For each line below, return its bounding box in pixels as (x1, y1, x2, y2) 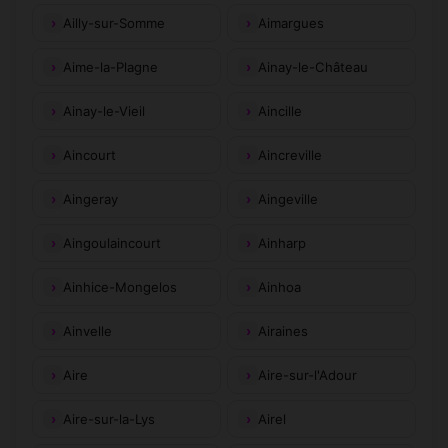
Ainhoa (258, 278, 301, 295)
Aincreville (258, 146, 322, 163)
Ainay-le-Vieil (63, 102, 145, 119)
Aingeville (258, 190, 318, 207)
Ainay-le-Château (258, 58, 368, 75)
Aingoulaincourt (63, 234, 161, 251)
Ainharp (258, 234, 306, 251)
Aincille (258, 102, 302, 119)
